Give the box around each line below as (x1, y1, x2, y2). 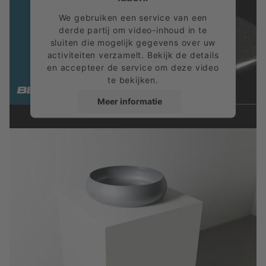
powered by (59, 148, 114, 159)
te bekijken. (107, 74, 159, 85)
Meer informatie (97, 96, 162, 106)
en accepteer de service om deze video (47, 62, 219, 72)
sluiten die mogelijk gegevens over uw (50, 37, 216, 47)
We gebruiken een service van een (58, 12, 208, 23)
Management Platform (85, 161, 181, 172)
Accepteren (106, 126, 153, 137)
